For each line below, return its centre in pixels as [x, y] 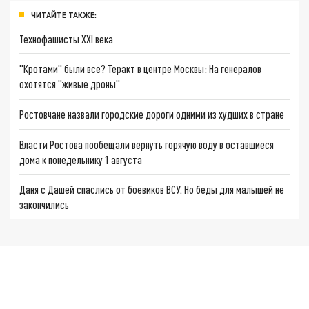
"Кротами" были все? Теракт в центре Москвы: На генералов [141, 69]
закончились [44, 205]
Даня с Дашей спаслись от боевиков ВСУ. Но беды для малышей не [152, 190]
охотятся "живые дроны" [70, 84]
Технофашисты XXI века [67, 39]
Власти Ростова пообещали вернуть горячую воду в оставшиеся [147, 144]
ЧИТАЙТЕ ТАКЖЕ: [64, 14]
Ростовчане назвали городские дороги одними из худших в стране [152, 114]
